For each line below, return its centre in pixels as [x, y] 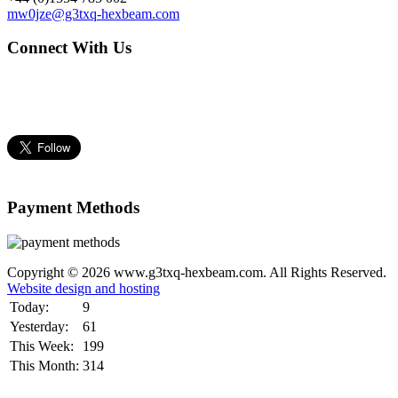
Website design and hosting [84, 288]
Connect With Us [69, 48]
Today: [29, 306]
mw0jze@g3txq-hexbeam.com [93, 13]
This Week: [42, 346]
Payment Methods [73, 207]
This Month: [44, 365]
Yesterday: [39, 326]
